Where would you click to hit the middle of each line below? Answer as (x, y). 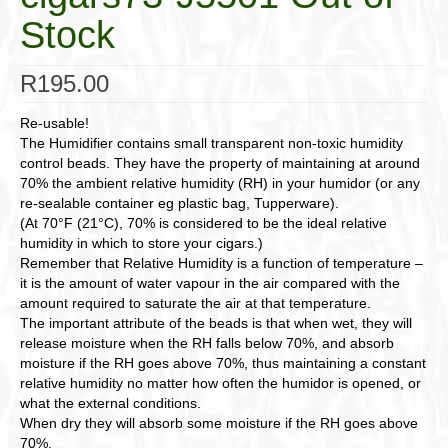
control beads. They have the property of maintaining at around (220, 163)
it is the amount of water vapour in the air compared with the (210, 283)
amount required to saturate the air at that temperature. (195, 303)
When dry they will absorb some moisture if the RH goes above (219, 423)
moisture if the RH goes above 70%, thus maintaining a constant (223, 363)
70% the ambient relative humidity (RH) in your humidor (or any (220, 183)
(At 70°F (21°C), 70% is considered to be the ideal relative (203, 223)
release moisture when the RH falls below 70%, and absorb (207, 343)
